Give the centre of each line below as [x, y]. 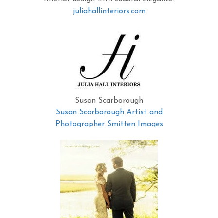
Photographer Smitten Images [109, 124]
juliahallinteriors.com [109, 11]
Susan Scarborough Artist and [109, 112]
